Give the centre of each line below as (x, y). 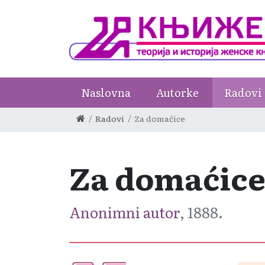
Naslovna (106, 93)
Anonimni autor (125, 212)
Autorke (177, 93)
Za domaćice (160, 118)
